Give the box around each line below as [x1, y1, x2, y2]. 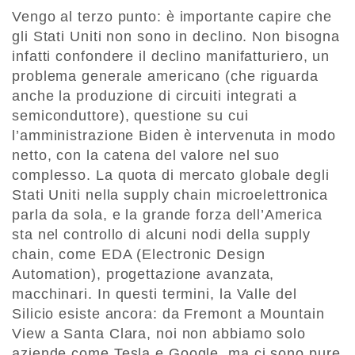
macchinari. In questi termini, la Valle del [12, 286, 297, 303]
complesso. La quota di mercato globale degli [12, 167, 330, 184]
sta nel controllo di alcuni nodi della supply [12, 227, 311, 243]
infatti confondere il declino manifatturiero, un [12, 48, 330, 65]
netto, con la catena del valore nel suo [12, 147, 281, 164]
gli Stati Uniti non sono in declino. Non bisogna [12, 29, 341, 45]
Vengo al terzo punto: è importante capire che [12, 9, 332, 25]
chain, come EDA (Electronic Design [12, 246, 265, 263]
